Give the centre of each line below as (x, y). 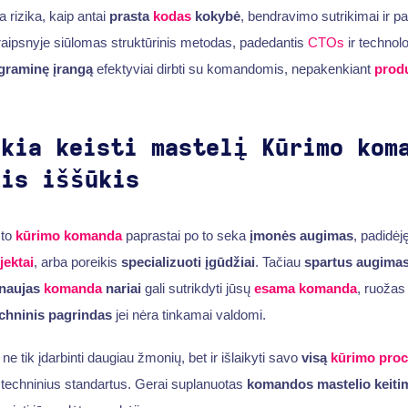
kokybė (215, 15)
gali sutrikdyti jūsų (197, 288)
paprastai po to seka (185, 235)
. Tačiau (279, 261)
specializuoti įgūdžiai (188, 261)
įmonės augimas (301, 235)
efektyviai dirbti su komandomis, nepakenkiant (233, 68)
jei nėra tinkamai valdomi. (189, 314)
